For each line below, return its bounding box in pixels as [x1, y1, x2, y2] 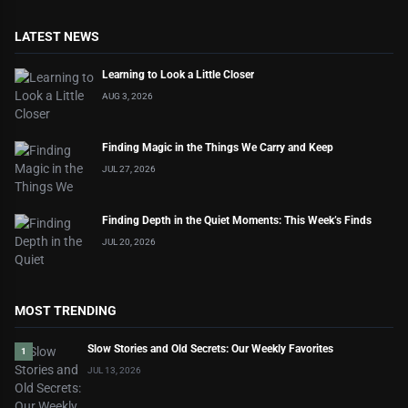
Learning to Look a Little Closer [102, 68, 254, 81]
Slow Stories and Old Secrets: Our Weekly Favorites [87, 342, 333, 355]
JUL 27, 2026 [102, 164, 156, 174]
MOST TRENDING [15, 303, 117, 318]
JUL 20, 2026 [102, 237, 156, 247]
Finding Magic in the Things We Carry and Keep [102, 141, 333, 154]
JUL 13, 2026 [87, 365, 141, 375]
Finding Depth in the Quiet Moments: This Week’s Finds [102, 214, 372, 227]
